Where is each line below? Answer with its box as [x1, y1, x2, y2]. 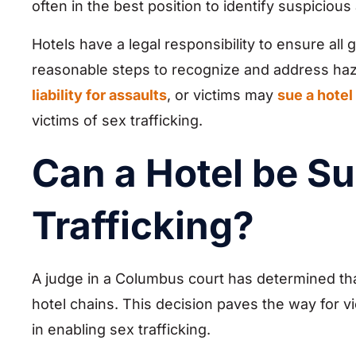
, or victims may [167, 87, 273, 104]
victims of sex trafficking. [32, 112, 203, 130]
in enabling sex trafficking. [32, 320, 211, 338]
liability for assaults [32, 87, 167, 104]
